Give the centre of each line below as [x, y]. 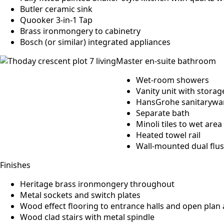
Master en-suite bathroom [166, 61]
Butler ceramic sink [56, 9]
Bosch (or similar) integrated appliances [95, 42]
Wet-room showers [172, 80]
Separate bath [163, 113]
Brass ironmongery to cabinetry [80, 31]
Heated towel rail [168, 135]
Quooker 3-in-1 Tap [56, 20]
